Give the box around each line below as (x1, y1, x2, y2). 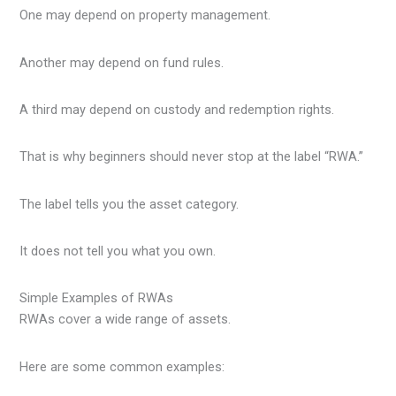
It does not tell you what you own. (19, 243, 217, 260)
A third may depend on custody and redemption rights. (19, 102, 335, 118)
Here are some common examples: (19, 358, 225, 375)
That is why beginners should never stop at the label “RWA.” (19, 148, 364, 165)
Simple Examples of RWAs (19, 290, 174, 307)
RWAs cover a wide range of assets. (19, 311, 232, 328)
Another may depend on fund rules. (19, 54, 225, 71)
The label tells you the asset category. (19, 195, 240, 212)
